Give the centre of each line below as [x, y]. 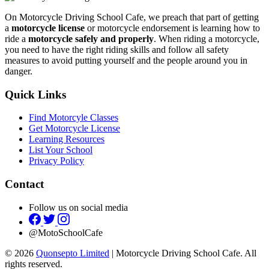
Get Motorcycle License [74, 128]
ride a [17, 38]
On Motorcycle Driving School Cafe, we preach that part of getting [132, 17]
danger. [19, 71]
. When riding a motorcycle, [207, 38]
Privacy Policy [56, 161]
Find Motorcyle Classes [74, 118]
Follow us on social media [78, 207]
